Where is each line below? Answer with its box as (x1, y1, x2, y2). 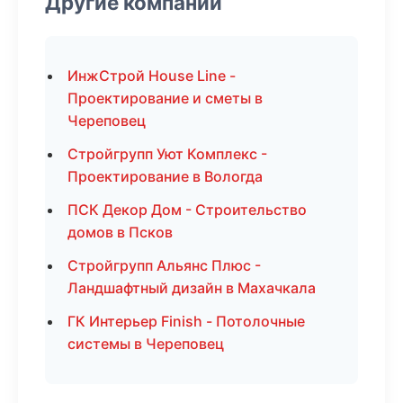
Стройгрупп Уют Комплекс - (67, 145, 267, 163)
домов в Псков (67, 223, 173, 241)
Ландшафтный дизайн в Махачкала (67, 279, 316, 297)
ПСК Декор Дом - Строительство (67, 201, 307, 219)
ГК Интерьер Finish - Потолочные (67, 312, 305, 330)
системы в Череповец (67, 335, 224, 353)
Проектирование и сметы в (67, 89, 263, 107)
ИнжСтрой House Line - (67, 67, 236, 85)
